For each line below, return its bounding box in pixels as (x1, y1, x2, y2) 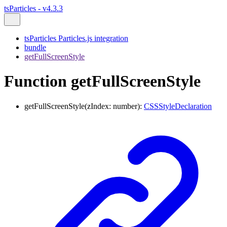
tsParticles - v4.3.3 (4, 4, 63, 13)
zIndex (87, 101, 109, 110)
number (113, 101, 137, 110)
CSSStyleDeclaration (144, 101, 212, 110)
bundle (24, 43, 46, 52)
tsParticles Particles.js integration (24, 34, 128, 43)
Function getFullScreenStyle (4, 72, 201, 91)
